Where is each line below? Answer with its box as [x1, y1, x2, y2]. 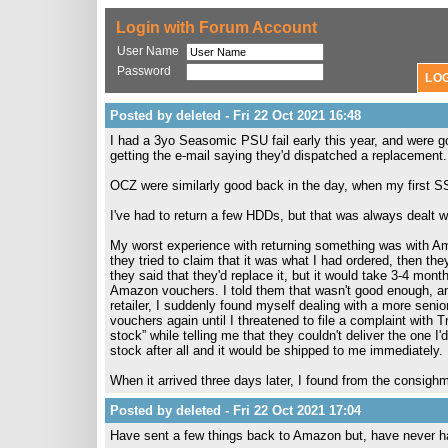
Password [117, 64, 171, 78]
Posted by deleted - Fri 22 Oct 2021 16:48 [110, 108, 361, 123]
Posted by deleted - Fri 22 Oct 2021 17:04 [110, 403, 361, 418]
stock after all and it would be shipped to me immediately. [110, 343, 443, 358]
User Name [117, 44, 179, 58]
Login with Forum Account [116, 19, 317, 36]
